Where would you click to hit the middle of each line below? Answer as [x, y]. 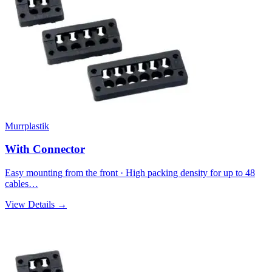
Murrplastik [27, 126]
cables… [22, 183]
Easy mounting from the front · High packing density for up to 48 [130, 172]
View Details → [36, 204]
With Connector [45, 149]
